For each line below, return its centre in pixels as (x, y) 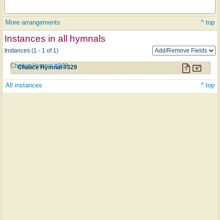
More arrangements (33, 22)
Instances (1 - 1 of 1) (31, 50)
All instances (24, 85)
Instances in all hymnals (55, 38)
